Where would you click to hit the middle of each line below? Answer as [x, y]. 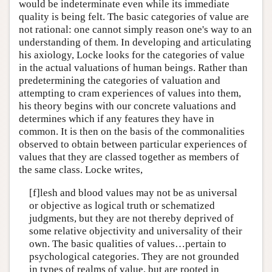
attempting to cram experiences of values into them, [130, 93]
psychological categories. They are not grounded [134, 256]
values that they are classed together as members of [129, 157]
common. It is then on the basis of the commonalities [132, 132]
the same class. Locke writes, [81, 170]
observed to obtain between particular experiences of [133, 144]
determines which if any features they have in [117, 119]
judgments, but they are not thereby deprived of [131, 218]
